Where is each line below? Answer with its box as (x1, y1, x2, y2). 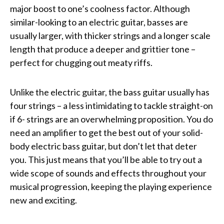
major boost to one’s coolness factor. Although (10, 2, 190, 14)
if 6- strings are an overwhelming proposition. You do (10, 113, 213, 124)
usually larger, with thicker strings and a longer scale (10, 29, 210, 41)
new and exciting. (10, 194, 77, 205)
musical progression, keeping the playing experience (10, 180, 212, 192)
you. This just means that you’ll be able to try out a (10, 153, 202, 165)
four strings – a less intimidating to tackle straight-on (10, 99, 213, 111)
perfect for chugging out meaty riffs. (10, 56, 154, 68)
